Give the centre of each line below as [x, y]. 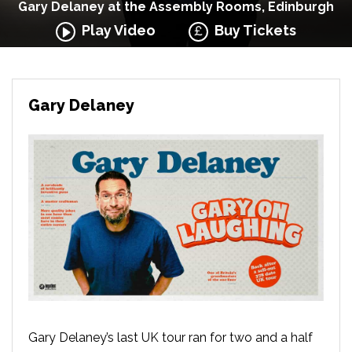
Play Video [115, 30]
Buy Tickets [253, 30]
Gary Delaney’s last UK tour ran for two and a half [170, 337]
